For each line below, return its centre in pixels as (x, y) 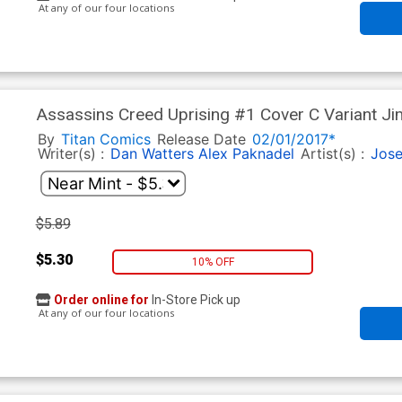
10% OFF (213, 262)
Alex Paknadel (246, 154)
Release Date (201, 140)
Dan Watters (152, 154)
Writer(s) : (73, 154)
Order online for (101, 300)
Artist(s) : (334, 154)
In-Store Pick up (194, 300)
